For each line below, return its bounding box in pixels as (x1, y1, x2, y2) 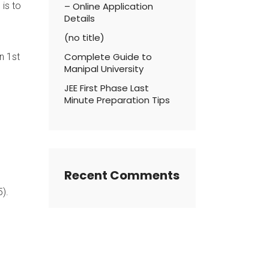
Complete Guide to (64, 50, 152, 63)
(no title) (64, 31, 104, 44)
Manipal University (64, 62, 144, 75)
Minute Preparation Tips (64, 94, 170, 106)
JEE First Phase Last (64, 82, 149, 94)
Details (64, 12, 95, 25)
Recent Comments (64, 167, 180, 184)
